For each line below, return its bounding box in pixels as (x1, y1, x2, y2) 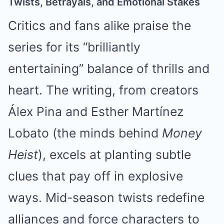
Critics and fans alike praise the (8, 18, 191, 33)
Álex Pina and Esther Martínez (8, 104, 183, 119)
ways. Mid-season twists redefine (8, 190, 204, 205)
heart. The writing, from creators (8, 82, 198, 97)
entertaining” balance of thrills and (8, 61, 209, 76)
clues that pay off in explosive (8, 168, 183, 183)
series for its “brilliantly (8, 39, 140, 54)
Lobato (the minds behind (8, 125, 162, 140)
